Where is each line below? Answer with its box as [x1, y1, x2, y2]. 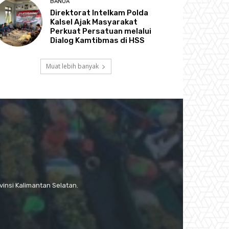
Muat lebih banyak [45, 61, 99, 71]
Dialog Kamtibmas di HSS [50, 35, 145, 45]
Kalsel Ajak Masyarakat [50, 17, 138, 27]
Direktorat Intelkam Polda [50, 8, 149, 17]
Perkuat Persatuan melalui [50, 26, 152, 36]
